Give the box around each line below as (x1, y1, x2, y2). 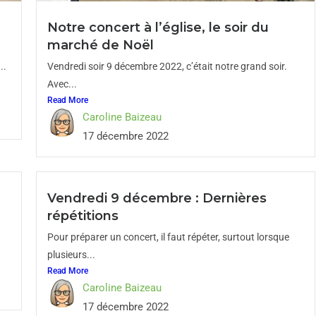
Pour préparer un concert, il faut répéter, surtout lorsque (47, 231, 289, 243)
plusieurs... (47, 249, 95, 260)
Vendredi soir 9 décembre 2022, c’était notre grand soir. (47, 61, 287, 72)
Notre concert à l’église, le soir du (47, 20, 269, 35)
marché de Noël (47, 37, 154, 53)
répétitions (47, 208, 119, 224)
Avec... (47, 78, 77, 90)
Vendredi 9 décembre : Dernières (47, 190, 267, 206)
